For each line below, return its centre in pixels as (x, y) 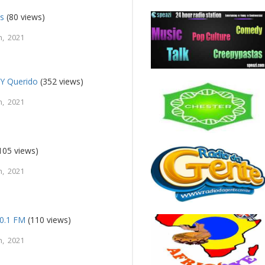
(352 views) (61, 81)
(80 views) (25, 17)
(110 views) (49, 219)
